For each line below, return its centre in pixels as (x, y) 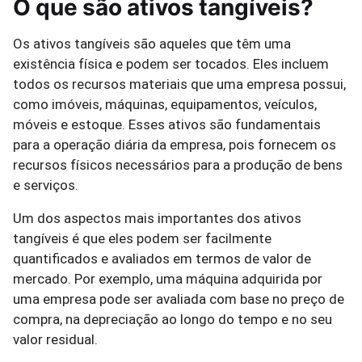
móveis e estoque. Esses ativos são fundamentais (167, 124)
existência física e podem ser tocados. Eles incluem (171, 64)
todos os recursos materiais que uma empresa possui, (179, 84)
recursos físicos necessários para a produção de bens (178, 165)
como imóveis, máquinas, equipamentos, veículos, (165, 104)
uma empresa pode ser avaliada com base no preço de (179, 299)
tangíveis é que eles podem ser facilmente (142, 238)
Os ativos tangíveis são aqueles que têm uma (152, 44)
